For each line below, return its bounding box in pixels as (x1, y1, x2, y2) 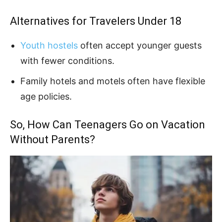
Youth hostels (20, 40, 78, 51)
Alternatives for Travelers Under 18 (10, 14, 181, 27)
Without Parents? (10, 133, 95, 146)
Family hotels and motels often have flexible (20, 75, 205, 86)
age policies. (20, 91, 72, 102)
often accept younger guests (78, 40, 202, 51)
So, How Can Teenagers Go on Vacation (10, 118, 205, 131)
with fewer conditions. (20, 55, 114, 66)
